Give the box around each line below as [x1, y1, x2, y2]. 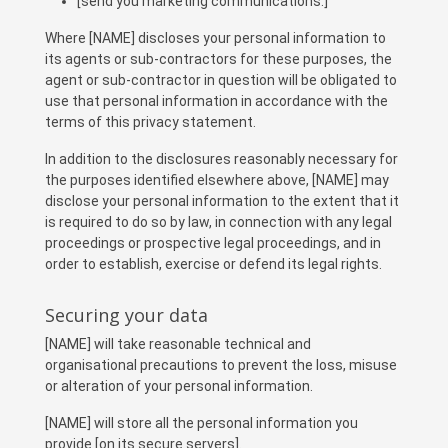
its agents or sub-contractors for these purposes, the [45, 51, 392, 67]
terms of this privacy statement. [45, 114, 256, 130]
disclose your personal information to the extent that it [45, 193, 399, 209]
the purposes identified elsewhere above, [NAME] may [45, 172, 389, 188]
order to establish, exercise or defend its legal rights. [45, 256, 382, 272]
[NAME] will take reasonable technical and [45, 336, 311, 352]
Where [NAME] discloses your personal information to [45, 30, 386, 46]
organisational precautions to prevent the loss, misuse [45, 357, 397, 373]
